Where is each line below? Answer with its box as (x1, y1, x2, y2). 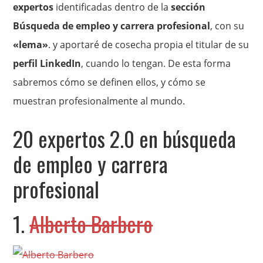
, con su (210, 19, 245, 33)
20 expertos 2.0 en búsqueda (13, 123, 237, 154)
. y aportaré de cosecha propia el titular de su (48, 38, 249, 52)
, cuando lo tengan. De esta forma (81, 57, 231, 70)
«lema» (13, 38, 49, 52)
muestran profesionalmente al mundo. (13, 95, 186, 108)
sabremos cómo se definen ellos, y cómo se (13, 76, 206, 89)
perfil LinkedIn (13, 57, 82, 70)
